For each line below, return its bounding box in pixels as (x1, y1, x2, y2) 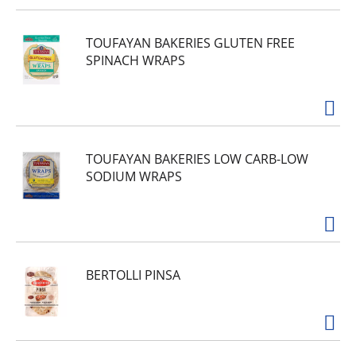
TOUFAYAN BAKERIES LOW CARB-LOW (86, 150, 308, 168)
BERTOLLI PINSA (86, 266, 180, 284)
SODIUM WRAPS (86, 168, 182, 185)
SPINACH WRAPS (86, 52, 185, 69)
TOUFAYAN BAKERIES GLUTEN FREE (86, 34, 295, 52)
